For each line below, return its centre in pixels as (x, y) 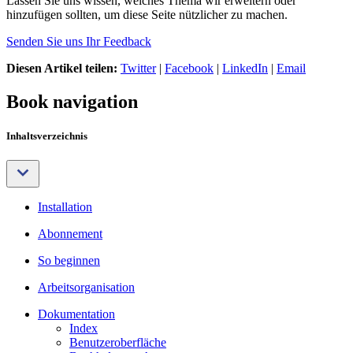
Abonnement (70, 234)
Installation (65, 207)
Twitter (138, 68)
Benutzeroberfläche (118, 342)
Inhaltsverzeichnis (47, 136)
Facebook (189, 68)
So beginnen (69, 260)
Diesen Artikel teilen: (62, 68)
